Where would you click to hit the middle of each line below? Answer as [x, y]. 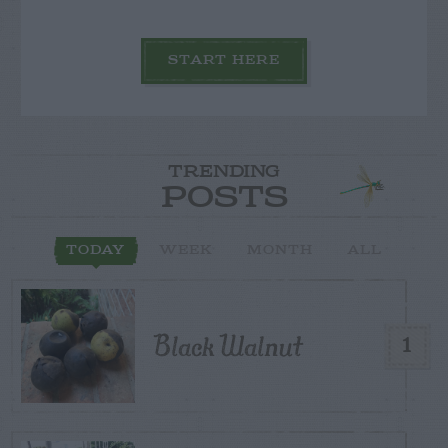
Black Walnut [227, 345]
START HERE [224, 60]
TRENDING [224, 172]
